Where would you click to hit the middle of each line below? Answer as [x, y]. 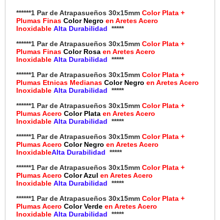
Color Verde [84, 206]
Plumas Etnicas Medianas [60, 83]
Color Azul [82, 176]
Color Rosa [83, 52]
